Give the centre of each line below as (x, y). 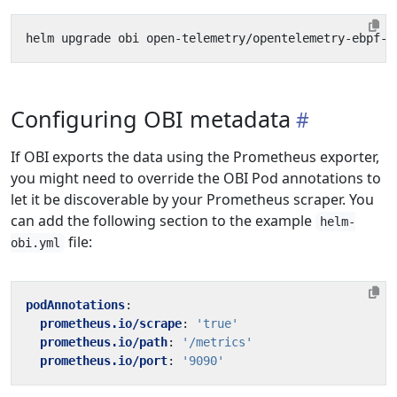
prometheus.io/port (104, 361)
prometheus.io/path (104, 342)
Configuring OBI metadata (151, 119)
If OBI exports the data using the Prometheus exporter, (195, 157)
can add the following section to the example (163, 221)
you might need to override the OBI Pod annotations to (196, 178)
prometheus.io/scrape (111, 323)
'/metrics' (217, 342)
